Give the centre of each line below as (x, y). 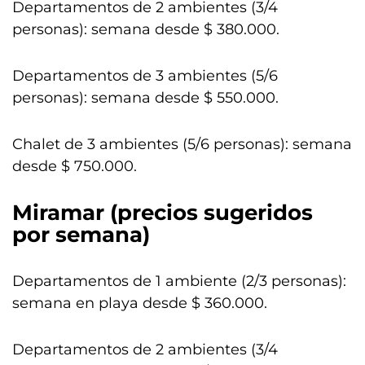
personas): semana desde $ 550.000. (145, 98)
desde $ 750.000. (75, 166)
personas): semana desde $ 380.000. (146, 29)
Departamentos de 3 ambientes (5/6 (145, 76)
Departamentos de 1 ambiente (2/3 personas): (179, 281)
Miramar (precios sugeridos (163, 213)
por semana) (81, 235)
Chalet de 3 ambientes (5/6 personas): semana (182, 144)
